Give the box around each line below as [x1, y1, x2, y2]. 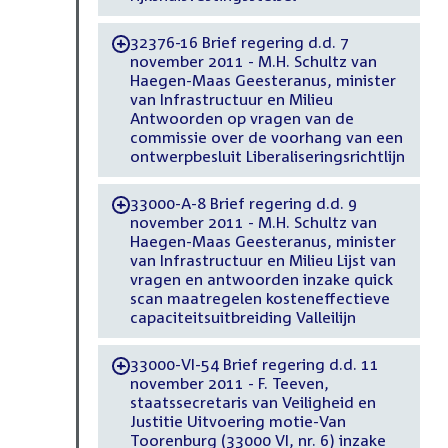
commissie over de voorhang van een [129, 128, 403, 147]
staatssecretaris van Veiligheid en [129, 393, 376, 412]
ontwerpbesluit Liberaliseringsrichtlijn [129, 147, 405, 166]
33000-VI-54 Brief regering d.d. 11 [129, 355, 379, 374]
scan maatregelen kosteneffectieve [129, 289, 390, 308]
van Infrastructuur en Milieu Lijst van [129, 251, 396, 270]
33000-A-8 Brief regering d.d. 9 [129, 194, 357, 213]
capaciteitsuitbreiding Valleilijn [129, 308, 356, 327]
